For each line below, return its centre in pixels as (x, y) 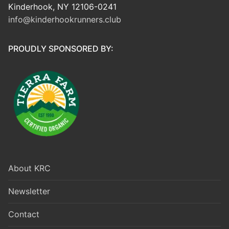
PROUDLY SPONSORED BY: (61, 49)
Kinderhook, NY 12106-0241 (62, 7)
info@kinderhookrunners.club (65, 19)
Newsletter (29, 191)
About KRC (29, 168)
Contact (24, 214)
